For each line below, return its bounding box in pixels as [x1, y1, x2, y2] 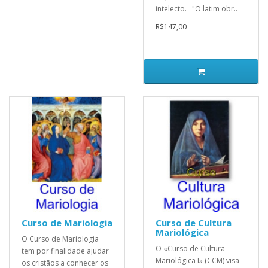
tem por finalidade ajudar [22, 245, 109, 256]
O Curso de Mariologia [22, 233, 99, 244]
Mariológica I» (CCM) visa [156, 255, 239, 266]
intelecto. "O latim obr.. [156, 3, 237, 14]
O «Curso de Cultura [156, 243, 225, 254]
